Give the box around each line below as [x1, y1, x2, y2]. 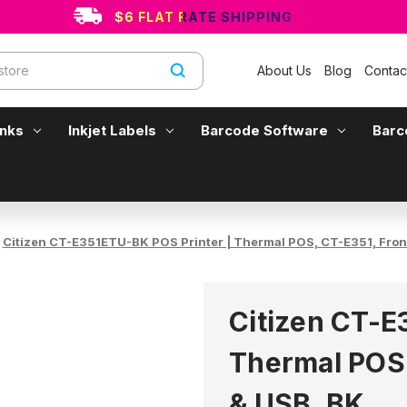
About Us [256, 63, 315, 78]
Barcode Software [200, 122, 328, 139]
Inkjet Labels [67, 122, 156, 139]
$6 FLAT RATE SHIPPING [114, 9, 293, 25]
